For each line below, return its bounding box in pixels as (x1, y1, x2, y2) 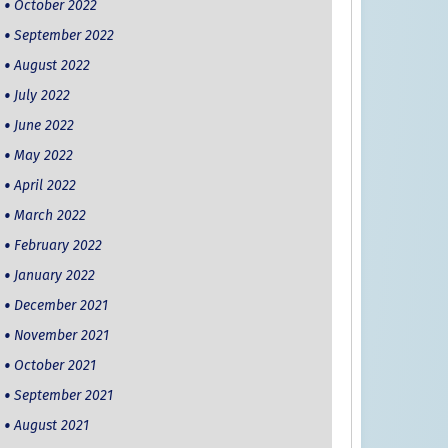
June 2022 (13, 117, 74, 135)
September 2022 (13, 27, 114, 45)
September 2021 (13, 387, 113, 405)
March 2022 (13, 207, 86, 225)
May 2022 (13, 147, 73, 165)
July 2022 (13, 87, 70, 105)
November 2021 (13, 327, 109, 345)
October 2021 (13, 357, 96, 375)
